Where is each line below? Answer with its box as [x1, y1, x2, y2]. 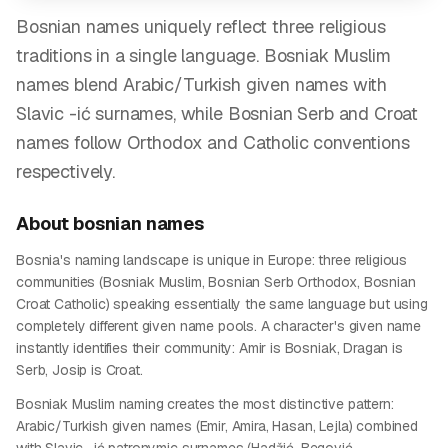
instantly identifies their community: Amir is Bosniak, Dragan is [16, 339, 403, 357]
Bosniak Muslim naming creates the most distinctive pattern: [16, 395, 394, 413]
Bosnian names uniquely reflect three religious [16, 15, 386, 38]
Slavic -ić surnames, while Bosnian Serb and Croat [16, 102, 419, 125]
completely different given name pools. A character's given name [16, 317, 421, 335]
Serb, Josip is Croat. [16, 361, 143, 379]
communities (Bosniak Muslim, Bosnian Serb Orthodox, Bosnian [16, 273, 416, 291]
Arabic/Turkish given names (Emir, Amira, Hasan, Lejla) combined [16, 417, 418, 435]
